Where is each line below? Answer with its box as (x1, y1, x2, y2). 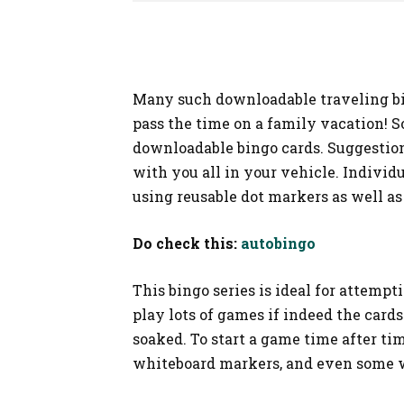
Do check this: (133, 234, 241, 252)
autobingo (241, 234, 316, 252)
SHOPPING (27, 9, 105, 29)
